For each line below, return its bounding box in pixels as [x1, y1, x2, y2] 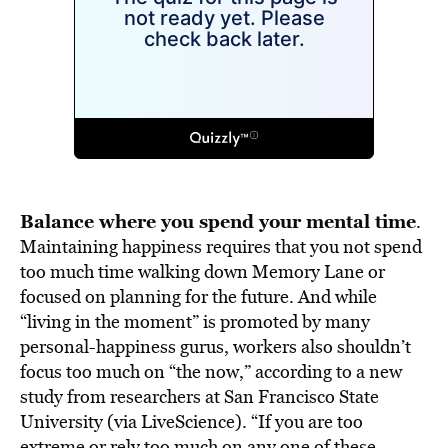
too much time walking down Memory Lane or [20, 259, 385, 284]
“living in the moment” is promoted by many [20, 309, 370, 334]
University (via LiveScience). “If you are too [20, 409, 363, 434]
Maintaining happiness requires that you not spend [20, 234, 422, 259]
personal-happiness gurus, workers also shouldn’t [20, 334, 411, 359]
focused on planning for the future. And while [20, 284, 377, 309]
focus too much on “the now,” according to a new [20, 359, 402, 384]
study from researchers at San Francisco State [20, 384, 379, 409]
